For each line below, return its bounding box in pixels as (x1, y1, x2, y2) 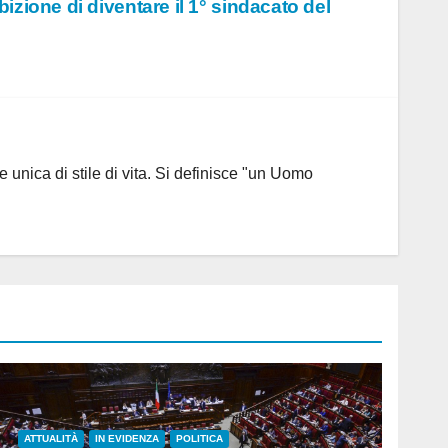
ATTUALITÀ (24, 432, 78, 444)
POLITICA (176, 432, 223, 444)
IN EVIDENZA (95, 432, 159, 444)
